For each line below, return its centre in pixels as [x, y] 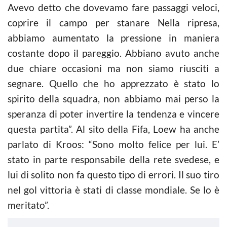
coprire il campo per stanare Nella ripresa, [113, 22]
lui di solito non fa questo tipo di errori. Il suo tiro [113, 174]
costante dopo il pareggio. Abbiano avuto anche [113, 53]
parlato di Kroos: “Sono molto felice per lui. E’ [113, 144]
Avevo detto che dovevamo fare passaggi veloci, [113, 7]
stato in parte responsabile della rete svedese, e [113, 159]
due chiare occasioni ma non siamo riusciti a [113, 68]
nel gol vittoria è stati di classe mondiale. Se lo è [113, 190]
